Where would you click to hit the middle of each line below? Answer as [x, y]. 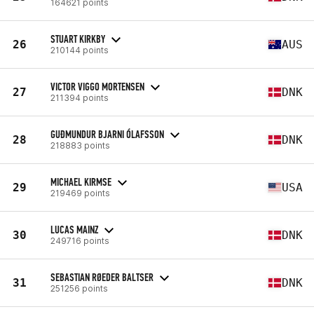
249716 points [80, 240]
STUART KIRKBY [78, 39]
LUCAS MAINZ [74, 229]
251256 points [79, 288]
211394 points [80, 97]
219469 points [80, 193]
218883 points [80, 145]
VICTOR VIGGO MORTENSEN [97, 86]
